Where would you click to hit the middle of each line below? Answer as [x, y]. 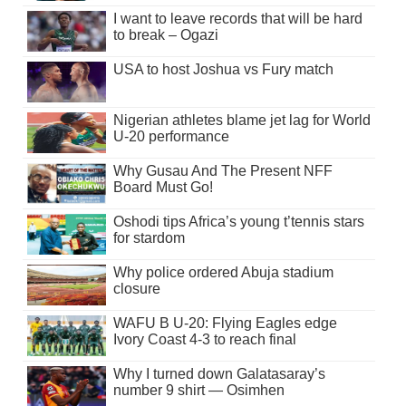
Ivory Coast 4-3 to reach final [204, 340]
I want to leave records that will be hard [237, 19]
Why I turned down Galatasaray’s [219, 374]
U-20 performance [171, 137]
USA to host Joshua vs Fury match [223, 70]
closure [136, 289]
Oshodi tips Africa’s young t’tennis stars [238, 222]
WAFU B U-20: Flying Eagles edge [225, 324]
